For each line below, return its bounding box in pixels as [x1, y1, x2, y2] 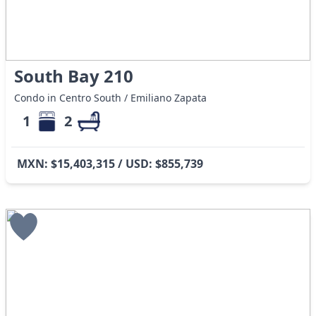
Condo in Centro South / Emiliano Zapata [14, 91, 207, 105]
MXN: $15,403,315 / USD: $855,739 [17, 156, 203, 172]
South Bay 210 [14, 64, 134, 88]
